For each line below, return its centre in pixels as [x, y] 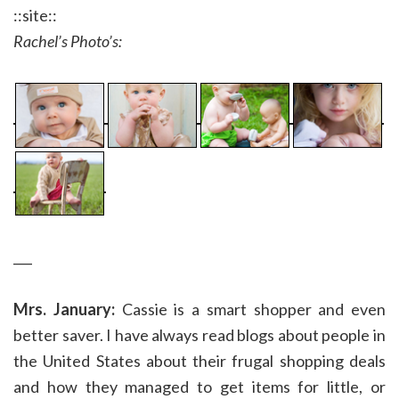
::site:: [35, 16]
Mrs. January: [68, 309]
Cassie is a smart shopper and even [253, 309]
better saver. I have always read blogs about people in [199, 335]
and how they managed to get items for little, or [199, 387]
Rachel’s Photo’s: [68, 41]
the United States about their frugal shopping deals [199, 361]
